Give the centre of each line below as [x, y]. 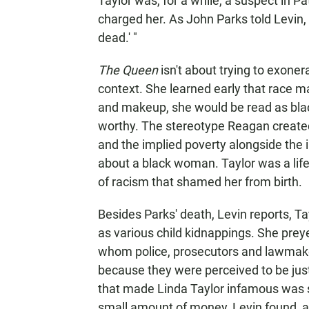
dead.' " [118, 38]
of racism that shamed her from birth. [200, 182]
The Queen [129, 70]
